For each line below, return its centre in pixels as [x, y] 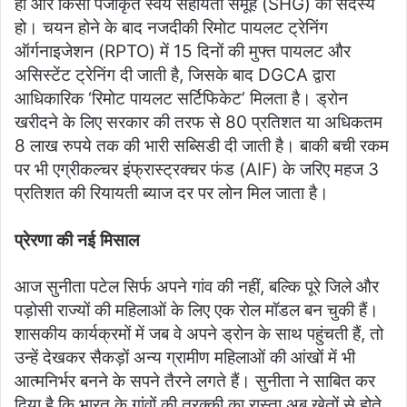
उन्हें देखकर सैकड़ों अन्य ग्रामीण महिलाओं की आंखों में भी [185, 357]
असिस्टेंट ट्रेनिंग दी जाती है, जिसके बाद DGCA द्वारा [175, 74]
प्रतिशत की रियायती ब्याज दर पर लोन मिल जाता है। [172, 193]
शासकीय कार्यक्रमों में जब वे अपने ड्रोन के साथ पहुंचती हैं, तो [199, 333]
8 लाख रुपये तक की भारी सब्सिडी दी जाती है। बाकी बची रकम [202, 145]
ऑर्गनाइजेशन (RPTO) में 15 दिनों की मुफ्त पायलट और [183, 51]
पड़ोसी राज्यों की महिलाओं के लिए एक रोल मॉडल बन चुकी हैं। [197, 310]
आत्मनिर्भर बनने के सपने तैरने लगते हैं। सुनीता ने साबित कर [195, 381]
